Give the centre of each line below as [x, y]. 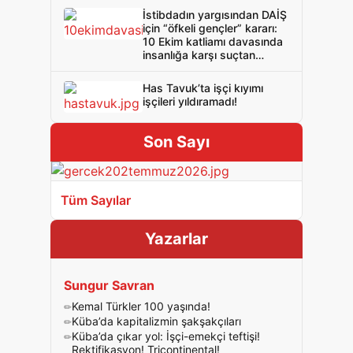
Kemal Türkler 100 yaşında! [141, 306]
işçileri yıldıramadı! [190, 101]
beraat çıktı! [173, 68]
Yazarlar [176, 239]
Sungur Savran [109, 285]
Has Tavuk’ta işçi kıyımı [203, 88]
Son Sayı [176, 142]
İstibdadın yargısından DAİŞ [215, 15]
